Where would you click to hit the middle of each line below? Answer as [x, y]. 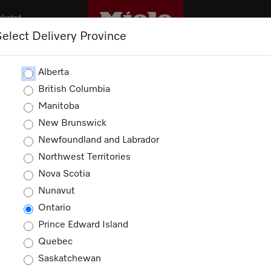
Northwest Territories [84, 157]
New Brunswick [72, 123]
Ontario [54, 208]
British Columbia [74, 90]
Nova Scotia [64, 174]
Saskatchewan [70, 259]
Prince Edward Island [83, 225]
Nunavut [57, 191]
